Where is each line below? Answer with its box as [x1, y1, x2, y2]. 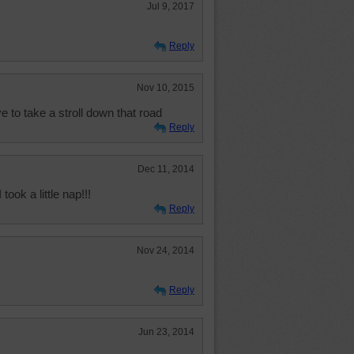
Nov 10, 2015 [137, 82, 194, 93]
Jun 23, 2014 [138, 326, 194, 337]
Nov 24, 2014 [137, 245, 194, 256]
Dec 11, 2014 [137, 164, 194, 175]
